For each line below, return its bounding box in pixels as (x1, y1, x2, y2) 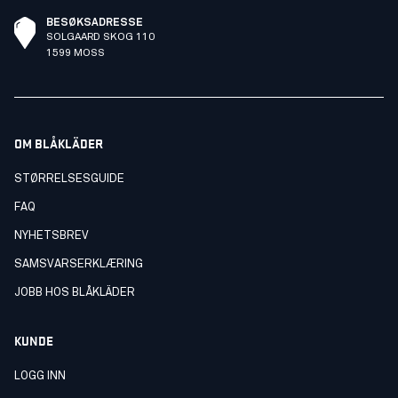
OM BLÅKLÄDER (14, 131, 103, 153)
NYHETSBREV (14, 229, 89, 242)
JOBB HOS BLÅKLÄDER (14, 286, 135, 298)
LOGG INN (14, 370, 66, 382)
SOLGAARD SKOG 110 (46, 31, 155, 43)
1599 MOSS (46, 47, 105, 59)
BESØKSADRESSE (46, 17, 143, 28)
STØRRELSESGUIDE (14, 172, 124, 185)
